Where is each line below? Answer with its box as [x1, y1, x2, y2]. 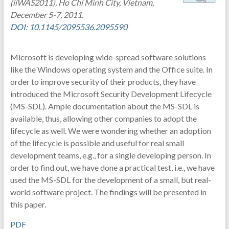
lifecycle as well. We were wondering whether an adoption [10, 126, 211, 135]
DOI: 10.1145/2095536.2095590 [10, 22, 127, 32]
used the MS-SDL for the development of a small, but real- [10, 175, 211, 185]
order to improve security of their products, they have [10, 77, 196, 86]
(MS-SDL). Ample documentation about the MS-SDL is [10, 101, 199, 111]
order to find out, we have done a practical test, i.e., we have [10, 163, 215, 172]
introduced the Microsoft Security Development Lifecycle [10, 89, 212, 99]
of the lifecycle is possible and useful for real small [10, 138, 184, 148]
